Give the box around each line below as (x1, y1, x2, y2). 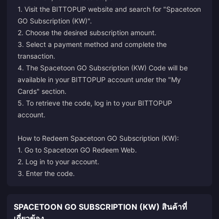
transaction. (18, 52, 55, 60)
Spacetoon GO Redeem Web (44, 146, 135, 154)
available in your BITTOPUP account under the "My (18, 75, 181, 84)
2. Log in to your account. (18, 157, 99, 166)
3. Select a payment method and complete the (18, 40, 167, 48)
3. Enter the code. (18, 169, 75, 177)
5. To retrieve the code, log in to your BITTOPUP (18, 99, 172, 107)
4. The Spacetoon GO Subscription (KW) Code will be (18, 64, 188, 72)
